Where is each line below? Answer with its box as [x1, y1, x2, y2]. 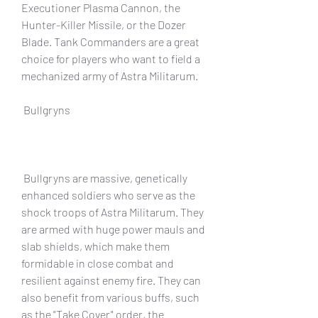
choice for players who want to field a [21, 51, 200, 65]
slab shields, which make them [21, 238, 170, 253]
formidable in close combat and [21, 256, 174, 270]
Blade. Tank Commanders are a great [21, 34, 199, 48]
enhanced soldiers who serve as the [21, 187, 195, 202]
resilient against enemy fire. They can [21, 273, 201, 287]
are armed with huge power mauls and [21, 221, 205, 236]
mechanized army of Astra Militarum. [21, 68, 198, 82]
